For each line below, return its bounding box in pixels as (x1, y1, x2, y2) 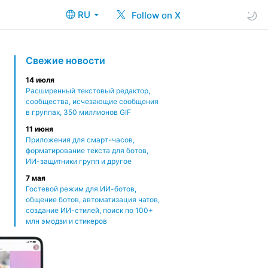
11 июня (26, 124, 53, 133)
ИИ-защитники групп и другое (26, 157, 132, 166)
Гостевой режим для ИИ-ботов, (26, 184, 136, 193)
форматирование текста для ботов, (26, 146, 148, 155)
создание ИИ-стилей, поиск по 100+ (26, 206, 153, 215)
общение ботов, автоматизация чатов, (26, 195, 160, 204)
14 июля (26, 75, 54, 84)
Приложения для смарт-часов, (26, 135, 135, 144)
